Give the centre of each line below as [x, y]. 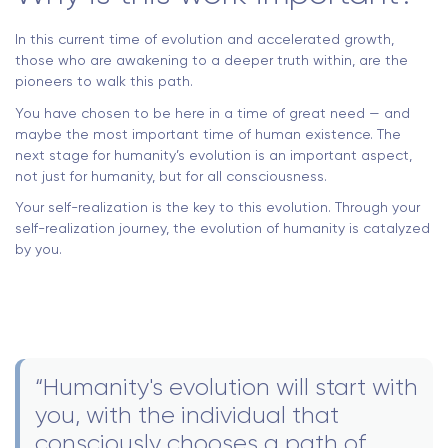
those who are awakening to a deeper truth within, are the [211, 60]
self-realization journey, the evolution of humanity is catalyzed [222, 228]
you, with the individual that [187, 415]
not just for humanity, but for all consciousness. [171, 175]
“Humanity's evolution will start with [226, 387]
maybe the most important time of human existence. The [208, 133]
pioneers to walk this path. [104, 81]
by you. [38, 249]
